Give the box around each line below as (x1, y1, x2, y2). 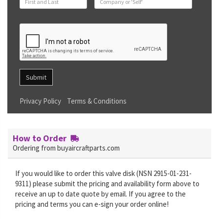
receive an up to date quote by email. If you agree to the (15, 189, 186, 198)
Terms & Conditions (67, 96, 127, 106)
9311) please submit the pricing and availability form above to (15, 179, 199, 188)
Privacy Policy (20, 96, 61, 106)
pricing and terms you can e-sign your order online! (15, 199, 169, 209)
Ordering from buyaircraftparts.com (13, 143, 120, 153)
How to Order (13, 132, 70, 144)
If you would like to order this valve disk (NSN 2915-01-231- (15, 169, 192, 178)
